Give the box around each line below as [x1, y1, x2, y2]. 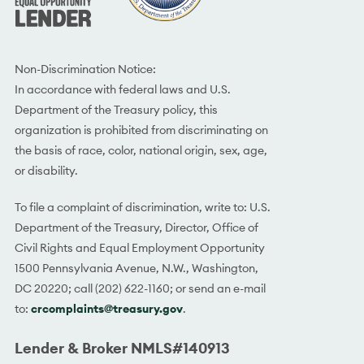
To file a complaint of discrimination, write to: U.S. [14, 200, 271, 214]
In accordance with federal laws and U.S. [14, 82, 231, 97]
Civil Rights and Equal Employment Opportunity [14, 240, 265, 255]
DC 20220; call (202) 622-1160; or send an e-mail [14, 281, 266, 296]
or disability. [14, 163, 78, 178]
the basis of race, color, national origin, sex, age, [14, 143, 267, 158]
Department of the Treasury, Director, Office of [14, 220, 258, 235]
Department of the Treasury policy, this [14, 102, 218, 117]
